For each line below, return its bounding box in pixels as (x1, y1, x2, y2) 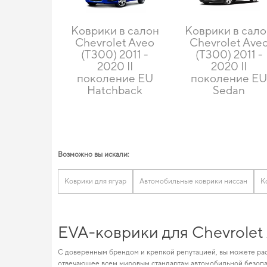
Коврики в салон (70, 23, 159, 37)
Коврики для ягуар (64, 176, 126, 185)
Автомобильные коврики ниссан (139, 176, 247, 185)
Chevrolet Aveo (75, 35, 155, 49)
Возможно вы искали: (58, 150, 129, 159)
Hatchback (87, 83, 143, 97)
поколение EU (76, 71, 153, 85)
